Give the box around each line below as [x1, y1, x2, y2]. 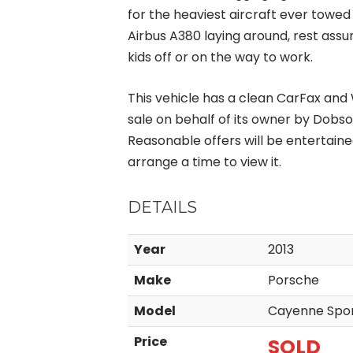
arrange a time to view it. [128, 153, 281, 172]
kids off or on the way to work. [128, 48, 313, 67]
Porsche [268, 271, 319, 290]
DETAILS [128, 198, 197, 217]
